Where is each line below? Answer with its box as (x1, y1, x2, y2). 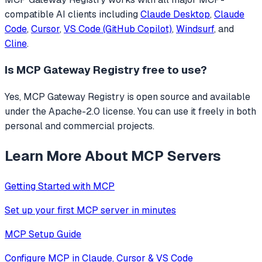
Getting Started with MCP (5, 180, 115, 192)
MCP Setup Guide (5, 227, 81, 240)
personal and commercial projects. (5, 120, 154, 133)
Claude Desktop (140, 8, 210, 20)
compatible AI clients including (5, 8, 140, 20)
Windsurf (176, 22, 214, 35)
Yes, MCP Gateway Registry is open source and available (5, 91, 250, 104)
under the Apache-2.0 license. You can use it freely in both (5, 105, 256, 118)
